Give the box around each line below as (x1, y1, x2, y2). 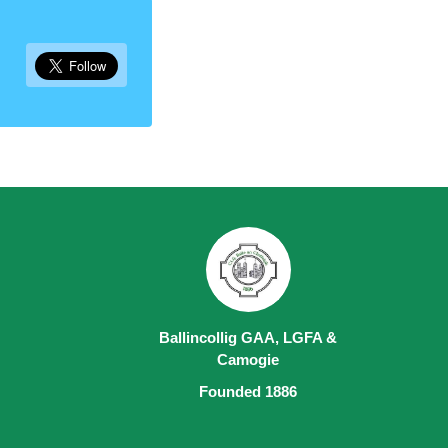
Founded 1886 (199, 383, 297, 401)
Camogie (217, 351, 279, 369)
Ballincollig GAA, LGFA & (159, 329, 337, 347)
